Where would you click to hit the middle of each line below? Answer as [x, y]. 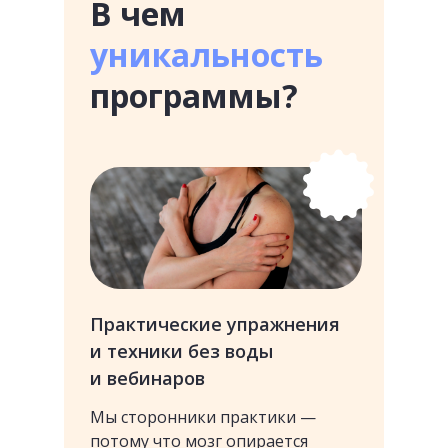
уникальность [206, 54]
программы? [194, 95]
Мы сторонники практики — [203, 417]
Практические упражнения [215, 324]
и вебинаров [147, 378]
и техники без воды [181, 351]
